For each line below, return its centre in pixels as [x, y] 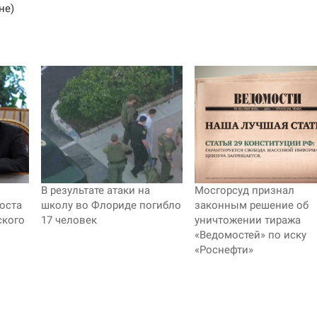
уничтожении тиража [247, 220]
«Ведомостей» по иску [250, 235]
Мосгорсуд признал [244, 190]
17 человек [69, 220]
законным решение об [251, 205]
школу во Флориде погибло [111, 205]
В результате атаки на [95, 190]
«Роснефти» [224, 250]
